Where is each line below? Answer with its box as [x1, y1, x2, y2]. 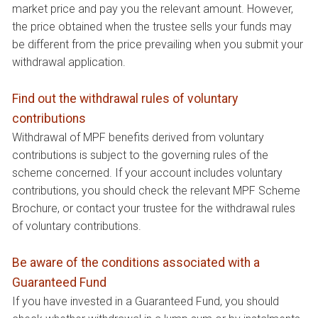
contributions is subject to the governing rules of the [12, 148, 268, 162]
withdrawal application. [12, 55, 126, 69]
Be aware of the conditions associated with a [12, 255, 260, 270]
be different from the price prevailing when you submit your [12, 37, 303, 51]
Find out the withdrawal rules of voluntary [12, 91, 238, 106]
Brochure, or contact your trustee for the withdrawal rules [12, 201, 295, 215]
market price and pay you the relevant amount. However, [12, 1, 293, 16]
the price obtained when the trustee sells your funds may [12, 19, 292, 33]
